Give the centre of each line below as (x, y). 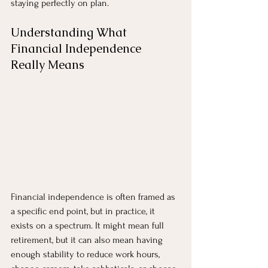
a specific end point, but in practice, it (84, 211)
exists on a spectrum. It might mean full (89, 225)
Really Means (48, 64)
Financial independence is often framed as (94, 197)
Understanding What (70, 32)
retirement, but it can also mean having (88, 240)
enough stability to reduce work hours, (86, 254)
